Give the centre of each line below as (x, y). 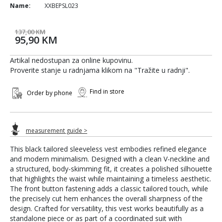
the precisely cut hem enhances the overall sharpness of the (106, 198)
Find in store (107, 91)
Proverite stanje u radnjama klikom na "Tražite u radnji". (100, 70)
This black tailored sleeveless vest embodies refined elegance (108, 149)
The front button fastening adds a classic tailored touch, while (109, 188)
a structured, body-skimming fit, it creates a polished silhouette (111, 168)
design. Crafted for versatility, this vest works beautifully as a (107, 208)
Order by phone (50, 93)
